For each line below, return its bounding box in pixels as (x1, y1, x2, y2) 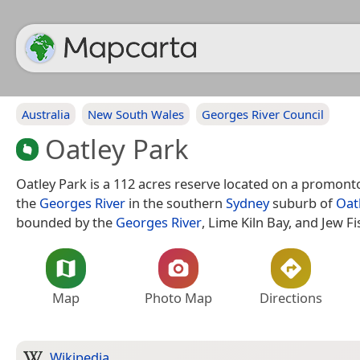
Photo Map (145, 288, 212, 307)
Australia (22, 106, 70, 122)
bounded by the (16, 212, 116, 231)
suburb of (269, 193, 336, 212)
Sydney (226, 193, 269, 212)
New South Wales (88, 106, 184, 122)
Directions (260, 288, 322, 307)
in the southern (125, 193, 226, 212)
